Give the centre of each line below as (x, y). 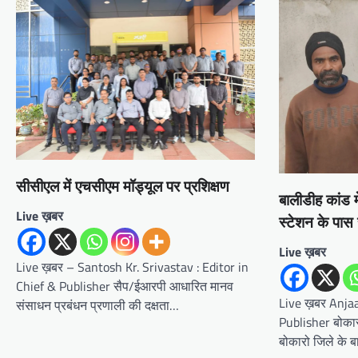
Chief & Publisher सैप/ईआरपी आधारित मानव (125, 286)
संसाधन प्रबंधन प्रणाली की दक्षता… (97, 305)
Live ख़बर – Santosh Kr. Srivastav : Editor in (132, 267)
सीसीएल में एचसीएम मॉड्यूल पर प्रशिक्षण (123, 186)
